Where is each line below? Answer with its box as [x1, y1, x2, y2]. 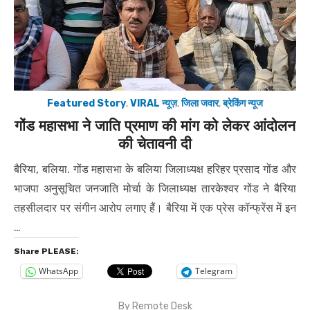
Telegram [195, 265, 232, 277]
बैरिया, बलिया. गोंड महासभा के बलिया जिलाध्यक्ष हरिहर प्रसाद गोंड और [14, 162, 296, 176]
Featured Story [47, 97, 126, 109]
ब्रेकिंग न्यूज [223, 97, 263, 109]
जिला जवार [181, 97, 219, 109]
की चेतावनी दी [118, 134, 192, 152]
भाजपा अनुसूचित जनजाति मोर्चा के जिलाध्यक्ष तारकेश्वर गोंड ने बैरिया [14, 181, 296, 195]
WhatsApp [39, 265, 78, 277]
